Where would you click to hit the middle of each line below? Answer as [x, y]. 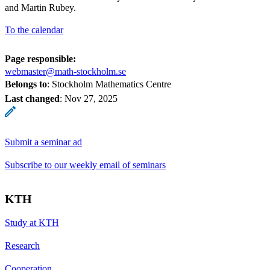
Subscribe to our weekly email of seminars [85, 165]
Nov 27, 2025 [91, 98]
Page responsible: [40, 58]
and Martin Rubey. [40, 7]
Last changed [32, 98]
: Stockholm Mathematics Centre [109, 84]
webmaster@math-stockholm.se [65, 71]
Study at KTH [32, 222]
